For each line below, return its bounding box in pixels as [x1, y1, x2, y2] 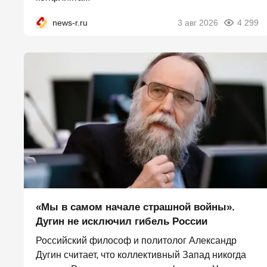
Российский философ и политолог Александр [36, 235, 237, 246]
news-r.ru [52, 18, 88, 27]
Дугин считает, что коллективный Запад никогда [36, 249, 246, 260]
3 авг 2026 [178, 18, 218, 27]
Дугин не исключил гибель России [36, 215, 207, 227]
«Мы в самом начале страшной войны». [36, 201, 235, 213]
